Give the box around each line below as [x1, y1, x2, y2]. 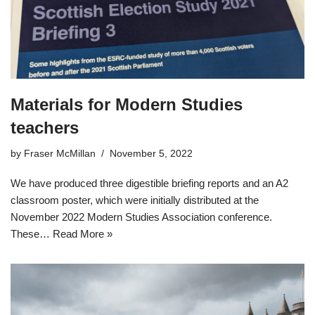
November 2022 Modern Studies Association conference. [11, 210, 272, 223]
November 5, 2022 [110, 148, 193, 159]
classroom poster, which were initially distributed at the [11, 193, 259, 206]
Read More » [53, 227, 112, 240]
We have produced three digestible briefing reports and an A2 [11, 176, 288, 189]
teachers [11, 117, 79, 137]
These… [11, 227, 53, 240]
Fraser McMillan [24, 148, 96, 159]
